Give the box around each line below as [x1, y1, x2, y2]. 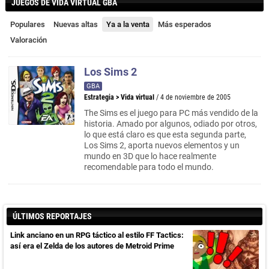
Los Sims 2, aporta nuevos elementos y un [84, 141, 240, 150]
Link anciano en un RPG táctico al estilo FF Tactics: [10, 231, 184, 240]
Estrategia [84, 93, 114, 101]
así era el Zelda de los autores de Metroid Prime [10, 241, 174, 250]
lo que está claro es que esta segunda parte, [84, 130, 246, 139]
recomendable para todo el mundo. [84, 162, 214, 172]
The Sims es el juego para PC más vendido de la [84, 108, 258, 118]
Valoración [10, 35, 47, 44]
